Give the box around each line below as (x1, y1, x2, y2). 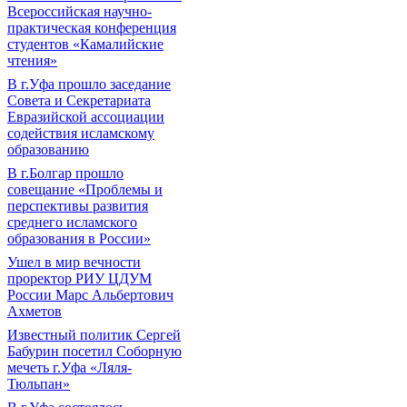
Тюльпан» (7, 375, 70, 392)
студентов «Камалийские (7, 35, 164, 52)
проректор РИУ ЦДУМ (7, 270, 152, 286)
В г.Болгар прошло (7, 164, 124, 181)
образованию (7, 141, 89, 157)
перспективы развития (7, 197, 148, 213)
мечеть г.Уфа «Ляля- (7, 359, 132, 375)
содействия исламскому (7, 124, 154, 141)
